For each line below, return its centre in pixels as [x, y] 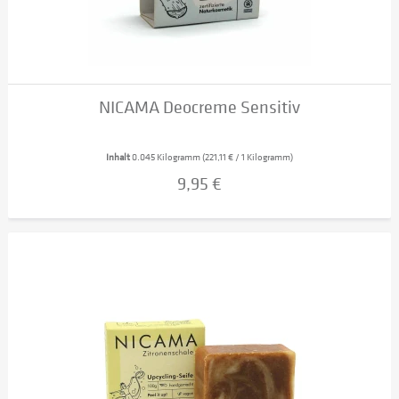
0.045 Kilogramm [167, 158]
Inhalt [119, 158]
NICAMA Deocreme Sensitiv [200, 108]
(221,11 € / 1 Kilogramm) [248, 158]
